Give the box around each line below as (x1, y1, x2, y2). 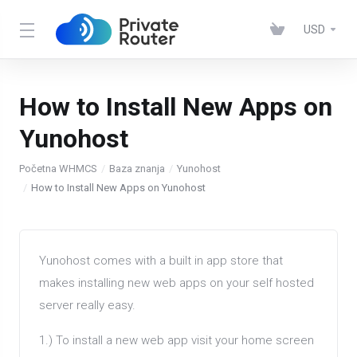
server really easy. (39, 298, 135, 312)
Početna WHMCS (19, 163, 97, 175)
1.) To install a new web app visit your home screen (39, 333, 314, 347)
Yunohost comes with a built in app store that (39, 253, 283, 268)
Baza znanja (109, 163, 165, 175)
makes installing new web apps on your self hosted (39, 276, 314, 290)
